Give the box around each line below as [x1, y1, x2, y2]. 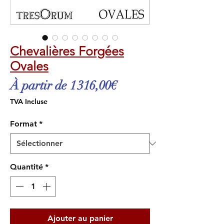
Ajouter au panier [47, 213, 113, 223]
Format [10, 119, 37, 128]
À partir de [10, 77, 70, 93]
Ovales [10, 58, 48, 73]
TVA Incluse [10, 97, 47, 106]
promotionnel [116, 92, 184, 108]
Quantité [10, 162, 43, 171]
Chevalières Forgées [10, 43, 124, 58]
